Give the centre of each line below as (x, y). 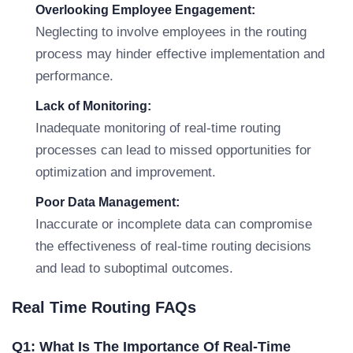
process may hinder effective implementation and (180, 54)
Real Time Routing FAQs (104, 307)
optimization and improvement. (126, 172)
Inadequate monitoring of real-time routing (158, 128)
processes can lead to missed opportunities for (173, 150)
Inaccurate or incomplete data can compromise (174, 224)
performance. (74, 76)
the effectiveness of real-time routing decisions (173, 246)
